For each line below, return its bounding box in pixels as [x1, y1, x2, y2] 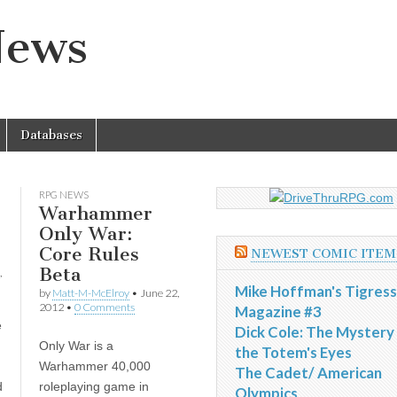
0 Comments [74, 300, 135, 314]
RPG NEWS [38, 189, 89, 200]
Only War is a [38, 339, 113, 353]
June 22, [139, 286, 179, 300]
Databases [20, 128, 82, 143]
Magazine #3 [235, 302, 322, 321]
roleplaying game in [38, 379, 149, 393]
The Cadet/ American [235, 363, 382, 382]
